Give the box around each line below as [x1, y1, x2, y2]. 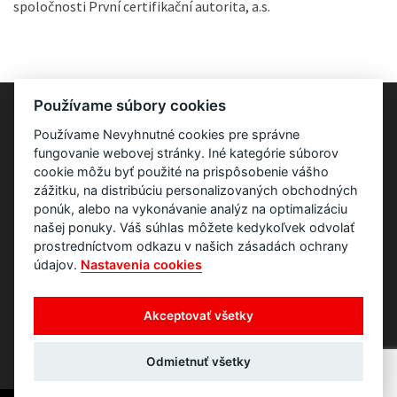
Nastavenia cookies [81, 256, 203, 272]
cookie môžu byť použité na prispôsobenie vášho [34, 163, 330, 179]
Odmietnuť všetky [146, 354, 251, 370]
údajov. [34, 256, 82, 272]
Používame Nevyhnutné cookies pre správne [34, 126, 300, 142]
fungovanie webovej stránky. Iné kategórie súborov [34, 144, 339, 160]
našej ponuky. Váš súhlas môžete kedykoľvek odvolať [34, 219, 355, 235]
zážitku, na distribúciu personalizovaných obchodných [34, 182, 359, 198]
